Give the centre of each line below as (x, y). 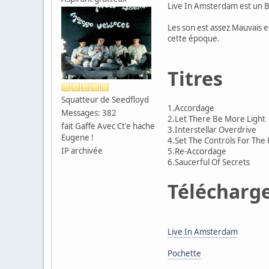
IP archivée (82, 150)
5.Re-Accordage (197, 151)
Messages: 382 (89, 113)
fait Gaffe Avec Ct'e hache (108, 126)
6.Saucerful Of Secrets (209, 162)
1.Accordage (191, 108)
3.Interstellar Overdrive (212, 129)
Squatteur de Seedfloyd (105, 99)
